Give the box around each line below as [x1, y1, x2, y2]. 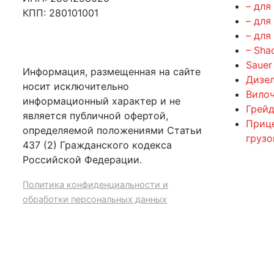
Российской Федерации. [23, 153, 142, 166]
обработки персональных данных [23, 193, 167, 204]
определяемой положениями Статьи [23, 124, 202, 136]
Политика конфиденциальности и [23, 179, 168, 190]
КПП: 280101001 [23, 6, 98, 19]
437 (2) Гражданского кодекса [23, 138, 172, 151]
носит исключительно [23, 80, 129, 92]
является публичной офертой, [23, 109, 168, 122]
